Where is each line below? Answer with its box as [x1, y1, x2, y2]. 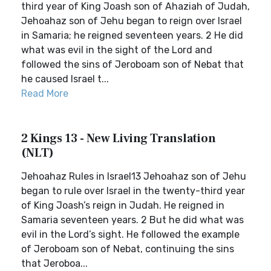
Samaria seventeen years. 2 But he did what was [21, 214, 244, 226]
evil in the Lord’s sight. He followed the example [21, 229, 240, 240]
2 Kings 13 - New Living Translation [21, 131, 216, 146]
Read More [21, 88, 68, 99]
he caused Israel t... [21, 73, 109, 85]
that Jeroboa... [21, 258, 88, 269]
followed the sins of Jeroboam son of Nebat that [21, 59, 244, 70]
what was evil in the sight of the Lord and [21, 44, 212, 56]
